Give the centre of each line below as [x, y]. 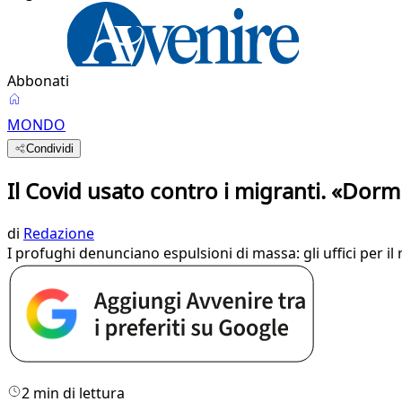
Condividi [50, 149]
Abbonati [38, 81]
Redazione [59, 233]
